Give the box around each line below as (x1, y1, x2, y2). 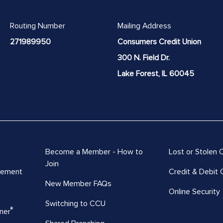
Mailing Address (117, 20, 171, 31)
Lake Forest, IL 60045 (117, 68, 194, 79)
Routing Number (10, 20, 65, 31)
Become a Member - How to (45, 146, 143, 157)
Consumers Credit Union (117, 36, 201, 47)
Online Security (169, 186, 220, 197)
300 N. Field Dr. (117, 52, 170, 63)
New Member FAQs (45, 178, 111, 189)
